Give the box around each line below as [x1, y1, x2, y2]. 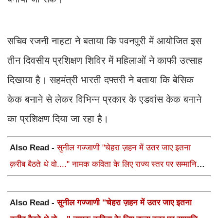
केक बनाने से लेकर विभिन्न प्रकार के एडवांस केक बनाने [7, 93, 201, 105]
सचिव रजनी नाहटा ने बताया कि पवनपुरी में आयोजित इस [7, 35, 201, 46]
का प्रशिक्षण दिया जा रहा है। [7, 113, 109, 124]
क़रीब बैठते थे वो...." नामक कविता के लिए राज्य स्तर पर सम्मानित [10, 159, 201, 169]
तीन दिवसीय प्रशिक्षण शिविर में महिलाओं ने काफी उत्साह [7, 54, 202, 66]
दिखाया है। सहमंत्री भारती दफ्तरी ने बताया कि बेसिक [7, 74, 194, 85]
